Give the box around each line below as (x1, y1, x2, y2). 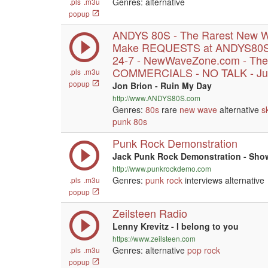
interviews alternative (182, 174, 264, 186)
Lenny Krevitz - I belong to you (112, 220, 239, 232)
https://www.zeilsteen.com (112, 233, 196, 243)
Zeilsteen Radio (112, 205, 187, 221)
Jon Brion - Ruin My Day (112, 80, 212, 92)
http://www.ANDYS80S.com (112, 93, 200, 103)
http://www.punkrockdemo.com (112, 163, 211, 173)
